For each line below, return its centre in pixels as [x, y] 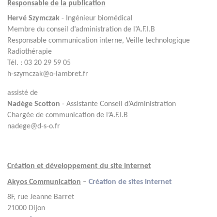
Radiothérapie [30, 52]
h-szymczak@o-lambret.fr [49, 74]
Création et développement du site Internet [79, 166]
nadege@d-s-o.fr [35, 126]
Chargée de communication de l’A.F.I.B [68, 115]
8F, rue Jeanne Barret [41, 197]
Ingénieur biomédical [99, 18]
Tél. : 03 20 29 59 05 [39, 63]
